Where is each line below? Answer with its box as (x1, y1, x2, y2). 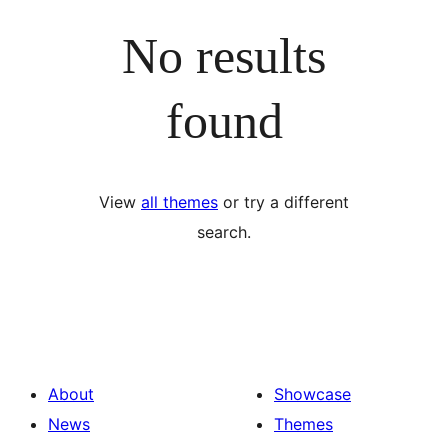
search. (197, 222, 251, 242)
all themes (141, 192, 218, 212)
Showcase (274, 384, 351, 404)
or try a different (218, 192, 349, 212)
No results (122, 27, 326, 84)
